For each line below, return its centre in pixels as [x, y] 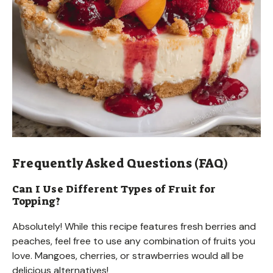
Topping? [36, 201]
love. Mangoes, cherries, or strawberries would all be [128, 255]
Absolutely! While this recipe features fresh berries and [134, 226]
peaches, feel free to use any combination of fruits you [134, 241]
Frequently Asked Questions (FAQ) [120, 163]
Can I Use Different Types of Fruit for [114, 189]
